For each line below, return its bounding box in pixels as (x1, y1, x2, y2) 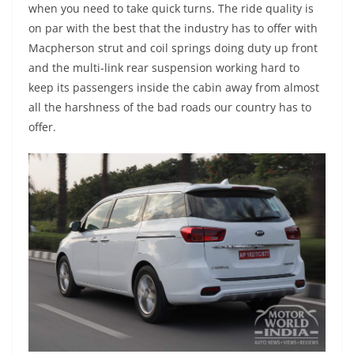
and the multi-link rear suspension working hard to (28, 60, 299, 76)
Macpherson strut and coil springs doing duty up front (28, 40, 318, 56)
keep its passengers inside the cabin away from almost (28, 80, 319, 96)
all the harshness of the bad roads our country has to (28, 100, 311, 115)
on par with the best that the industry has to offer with (28, 21, 318, 36)
